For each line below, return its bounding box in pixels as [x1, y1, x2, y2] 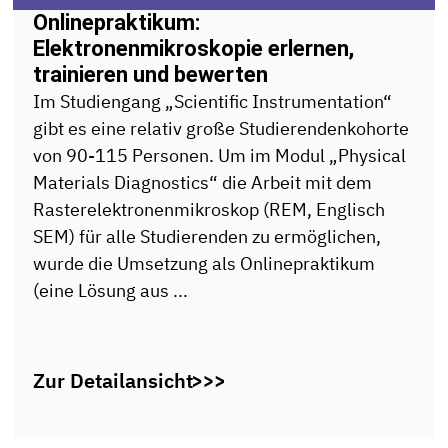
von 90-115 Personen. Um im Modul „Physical [33, 143, 407, 167]
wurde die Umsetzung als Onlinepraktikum [33, 251, 376, 275]
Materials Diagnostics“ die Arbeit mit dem [33, 170, 373, 194]
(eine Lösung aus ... [33, 278, 189, 302]
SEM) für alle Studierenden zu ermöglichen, [33, 224, 382, 248]
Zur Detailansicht [33, 367, 194, 395]
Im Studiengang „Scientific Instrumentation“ [33, 89, 393, 113]
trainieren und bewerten [33, 61, 269, 87]
